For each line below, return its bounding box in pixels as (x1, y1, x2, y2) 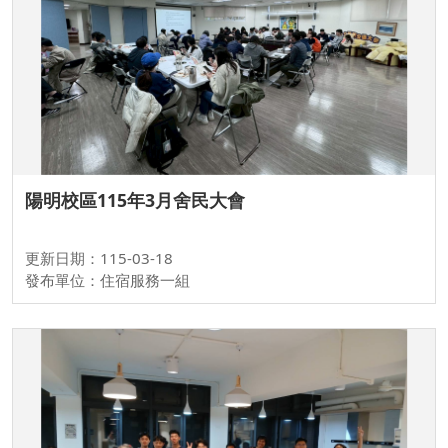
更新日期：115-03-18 (25, 247, 173, 268)
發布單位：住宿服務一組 (25, 269, 190, 290)
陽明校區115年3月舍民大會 (25, 187, 245, 212)
